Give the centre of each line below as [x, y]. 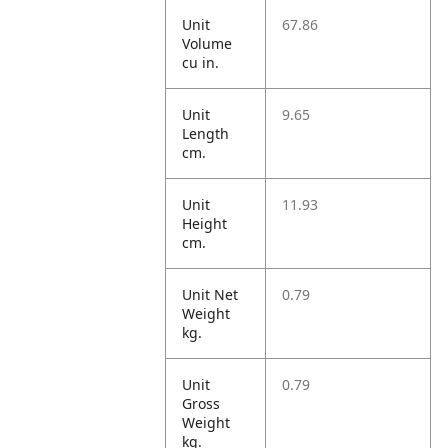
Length [206, 133]
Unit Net [210, 294]
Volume [207, 43]
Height [205, 223]
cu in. [201, 62]
